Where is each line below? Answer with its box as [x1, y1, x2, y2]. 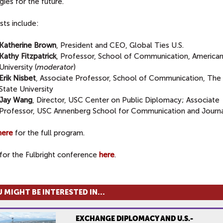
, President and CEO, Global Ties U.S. [56, 40, 184, 50]
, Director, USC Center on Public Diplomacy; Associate [32, 95, 220, 105]
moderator [37, 62, 74, 72]
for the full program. [13, 128, 85, 137]
